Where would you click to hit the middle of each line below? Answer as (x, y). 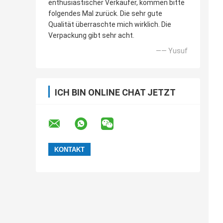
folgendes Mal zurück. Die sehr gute (105, 14)
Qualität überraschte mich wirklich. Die (110, 25)
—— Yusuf (172, 51)
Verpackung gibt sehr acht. (91, 36)
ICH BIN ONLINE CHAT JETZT (115, 93)
